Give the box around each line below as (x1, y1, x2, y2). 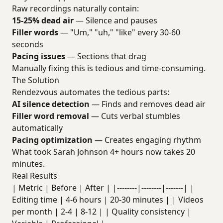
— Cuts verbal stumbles (89, 111, 180, 121)
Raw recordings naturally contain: (12, 3, 139, 14)
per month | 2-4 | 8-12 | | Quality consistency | (12, 206, 191, 217)
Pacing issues (12, 51, 65, 62)
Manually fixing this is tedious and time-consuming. (12, 63, 206, 74)
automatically (12, 122, 63, 133)
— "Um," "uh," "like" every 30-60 (58, 27, 180, 38)
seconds (12, 39, 43, 50)
